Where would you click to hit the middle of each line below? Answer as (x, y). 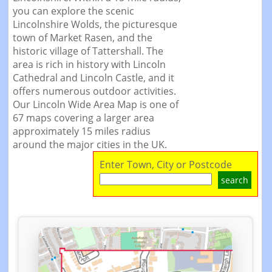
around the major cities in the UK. (90, 144)
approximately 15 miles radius (81, 131)
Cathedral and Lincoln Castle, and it (93, 78)
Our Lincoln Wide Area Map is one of (95, 104)
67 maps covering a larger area (83, 118)
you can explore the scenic (73, 11)
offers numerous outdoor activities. (94, 91)
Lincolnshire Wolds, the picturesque (95, 24)
